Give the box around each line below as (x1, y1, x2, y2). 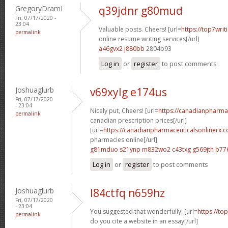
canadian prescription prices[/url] (90, 116, 187, 125)
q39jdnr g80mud (99, 3, 183, 18)
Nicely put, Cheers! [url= (90, 106, 158, 115)
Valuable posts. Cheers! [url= (99, 24, 181, 34)
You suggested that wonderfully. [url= (90, 207, 197, 216)
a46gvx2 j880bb (99, 44, 145, 53)
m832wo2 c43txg (142, 145, 191, 154)
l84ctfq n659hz (90, 185, 165, 200)
